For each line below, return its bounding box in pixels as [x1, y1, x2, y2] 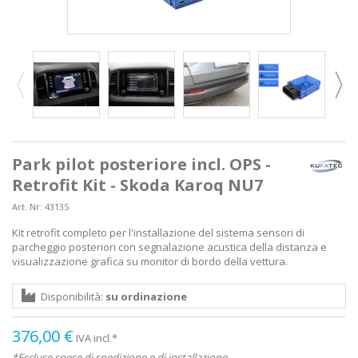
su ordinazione [105, 288, 187, 304]
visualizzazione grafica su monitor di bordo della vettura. [12, 253, 288, 268]
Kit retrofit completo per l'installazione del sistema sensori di [12, 225, 304, 240]
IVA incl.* [76, 330, 117, 345]
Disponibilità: [41, 288, 105, 304]
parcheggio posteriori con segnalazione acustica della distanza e [12, 239, 327, 254]
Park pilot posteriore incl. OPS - [12, 153, 271, 175]
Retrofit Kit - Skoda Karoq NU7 [12, 173, 263, 196]
